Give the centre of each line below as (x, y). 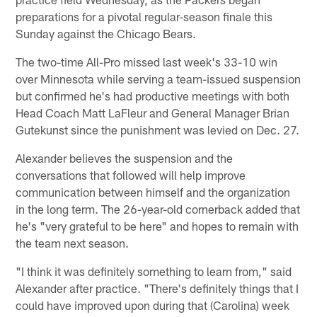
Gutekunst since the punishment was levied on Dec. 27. (158, 129)
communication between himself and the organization (153, 191)
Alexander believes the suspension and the (125, 157)
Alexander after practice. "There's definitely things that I (157, 288)
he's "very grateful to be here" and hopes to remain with (157, 225)
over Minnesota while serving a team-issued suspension (158, 78)
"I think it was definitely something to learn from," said (154, 271)
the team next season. (73, 242)
